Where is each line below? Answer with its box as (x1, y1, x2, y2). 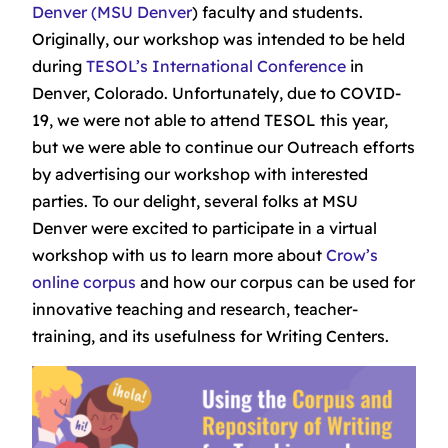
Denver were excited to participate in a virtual (32, 217, 377, 238)
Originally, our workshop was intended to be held (32, 28, 405, 49)
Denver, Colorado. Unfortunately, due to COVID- (32, 82, 401, 103)
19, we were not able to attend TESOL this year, (32, 109, 388, 130)
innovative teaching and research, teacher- (32, 298, 358, 319)
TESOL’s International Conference (86, 55, 346, 76)
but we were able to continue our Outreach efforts (32, 136, 415, 157)
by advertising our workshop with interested (32, 163, 368, 184)
